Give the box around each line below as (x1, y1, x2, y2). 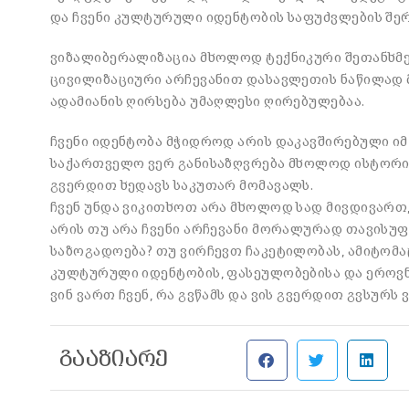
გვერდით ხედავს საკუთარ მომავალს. (50, 178, 314, 193)
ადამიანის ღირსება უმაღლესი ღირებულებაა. (50, 94, 365, 109)
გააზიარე (59, 348, 169, 371)
